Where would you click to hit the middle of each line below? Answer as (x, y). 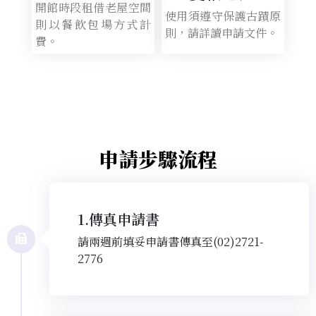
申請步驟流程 (158, 158)
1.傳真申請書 (119, 219)
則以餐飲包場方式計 (93, 24)
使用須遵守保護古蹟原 (223, 16)
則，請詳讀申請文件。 (221, 32)
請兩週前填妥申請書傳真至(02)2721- (171, 241)
